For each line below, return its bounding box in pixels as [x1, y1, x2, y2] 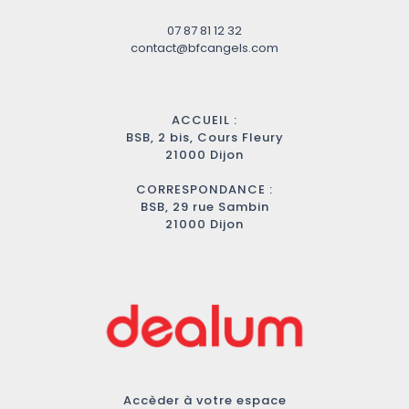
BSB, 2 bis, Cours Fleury [125, 128, 284, 146]
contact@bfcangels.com [131, 38, 278, 57]
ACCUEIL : [172, 110, 237, 129]
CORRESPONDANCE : [136, 180, 273, 198]
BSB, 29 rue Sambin [140, 197, 269, 215]
